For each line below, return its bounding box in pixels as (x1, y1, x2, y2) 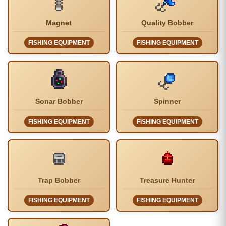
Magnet (46, 19, 72, 27)
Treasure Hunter (140, 176, 195, 185)
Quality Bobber (141, 19, 193, 27)
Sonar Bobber (35, 97, 83, 106)
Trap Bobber (37, 176, 80, 185)
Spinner (154, 97, 181, 106)
